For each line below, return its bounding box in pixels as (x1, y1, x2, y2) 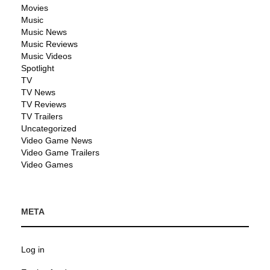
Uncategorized (21, 123, 77, 133)
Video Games (21, 159, 73, 169)
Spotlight (21, 63, 54, 73)
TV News (21, 87, 55, 97)
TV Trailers (21, 111, 63, 121)
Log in (21, 244, 45, 254)
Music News (21, 27, 67, 37)
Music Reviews (21, 39, 78, 49)
